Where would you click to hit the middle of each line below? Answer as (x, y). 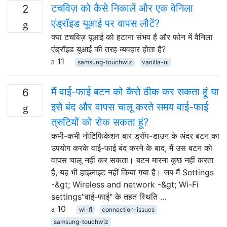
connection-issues (128, 209)
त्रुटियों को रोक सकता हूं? (100, 122)
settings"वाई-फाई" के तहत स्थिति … (109, 196)
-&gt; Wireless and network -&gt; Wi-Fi (125, 184)
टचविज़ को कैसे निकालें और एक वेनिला (122, 8)
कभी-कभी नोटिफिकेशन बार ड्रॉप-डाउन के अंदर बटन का (135, 136)
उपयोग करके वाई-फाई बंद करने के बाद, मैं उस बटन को (132, 148)
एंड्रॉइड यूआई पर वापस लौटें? (105, 23)
